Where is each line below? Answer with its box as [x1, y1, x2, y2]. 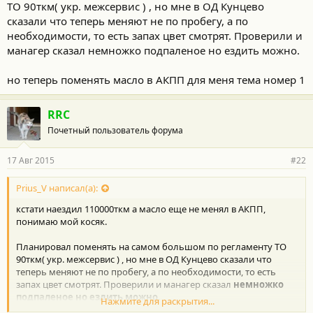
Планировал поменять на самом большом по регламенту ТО [16, 240, 286, 253]
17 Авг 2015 [7, 154, 54, 166]
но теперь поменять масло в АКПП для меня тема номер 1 [7, 72, 305, 87]
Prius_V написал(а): [16, 181, 98, 194]
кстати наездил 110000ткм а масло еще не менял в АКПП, [16, 202, 265, 215]
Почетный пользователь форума [48, 124, 183, 136]
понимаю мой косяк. [16, 214, 107, 228]
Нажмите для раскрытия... [100, 294, 214, 307]
